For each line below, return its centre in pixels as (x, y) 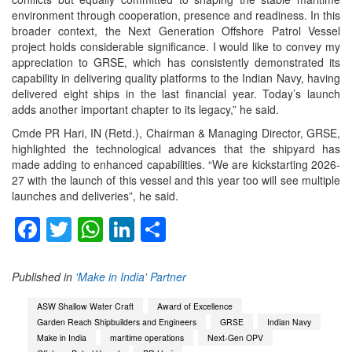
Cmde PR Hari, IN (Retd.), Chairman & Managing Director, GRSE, (176, 132)
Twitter (108, 230)
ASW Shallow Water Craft (85, 306)
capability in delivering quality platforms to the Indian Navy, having (176, 77)
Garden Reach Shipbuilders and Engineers (117, 321)
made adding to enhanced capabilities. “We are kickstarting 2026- (176, 164)
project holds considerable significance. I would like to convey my (176, 46)
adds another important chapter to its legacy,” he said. (145, 109)
